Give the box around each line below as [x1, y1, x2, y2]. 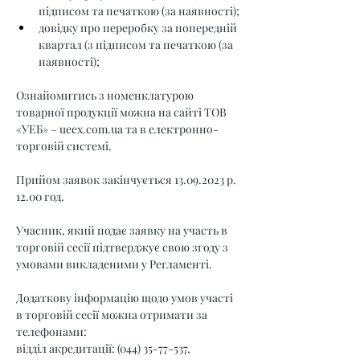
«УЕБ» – [16, 121, 59, 137]
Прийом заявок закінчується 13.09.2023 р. [16, 172, 239, 187]
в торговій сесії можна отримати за [16, 307, 210, 322]
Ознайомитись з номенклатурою [16, 88, 196, 103]
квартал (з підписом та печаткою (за [39, 37, 235, 52]
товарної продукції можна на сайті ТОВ [16, 104, 229, 120]
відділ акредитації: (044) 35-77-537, [16, 341, 190, 356]
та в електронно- [123, 121, 219, 137]
